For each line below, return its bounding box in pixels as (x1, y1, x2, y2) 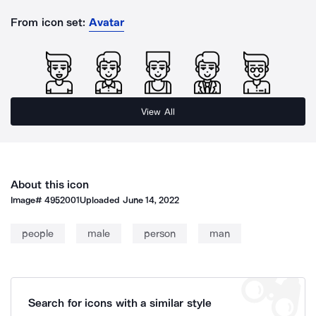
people (22, 227, 54, 240)
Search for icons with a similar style (28, 296, 212, 310)
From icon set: (11, 16, 86, 29)
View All (141, 106, 175, 117)
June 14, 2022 (122, 195, 180, 205)
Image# (11, 195, 45, 205)
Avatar (88, 16, 124, 29)
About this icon (11, 178, 90, 191)
